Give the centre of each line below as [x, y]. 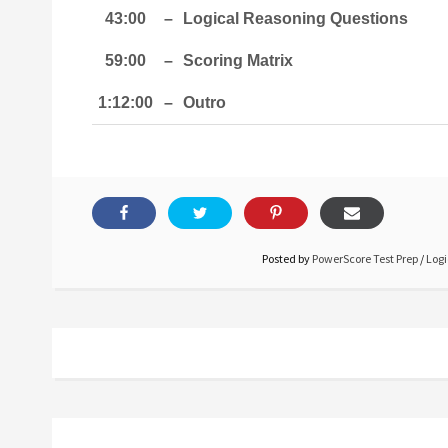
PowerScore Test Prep [365, 258]
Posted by [287, 258]
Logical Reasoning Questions [296, 18]
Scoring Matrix [238, 60]
